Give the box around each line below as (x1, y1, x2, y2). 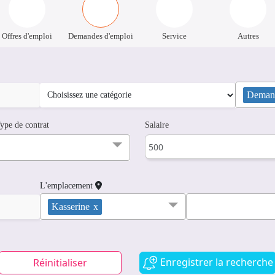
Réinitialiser (33, 256, 87, 270)
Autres (237, 31, 259, 41)
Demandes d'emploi (68, 31, 133, 41)
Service (162, 31, 187, 41)
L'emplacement (40, 181, 96, 191)
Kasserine (52, 201, 93, 212)
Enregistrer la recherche (158, 255, 274, 269)
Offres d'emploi (2, 31, 52, 41)
